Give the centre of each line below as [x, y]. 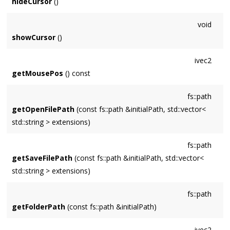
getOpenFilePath [43, 109]
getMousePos [38, 73]
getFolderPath [39, 207]
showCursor [34, 37]
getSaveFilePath [42, 158]
